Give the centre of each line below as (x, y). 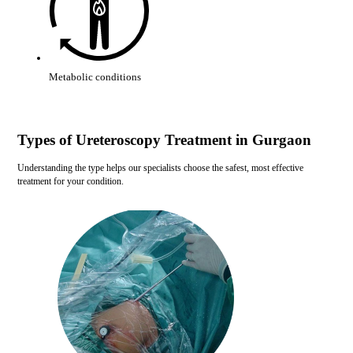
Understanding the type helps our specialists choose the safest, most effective (160, 168)
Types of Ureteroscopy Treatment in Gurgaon (164, 140)
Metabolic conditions (95, 77)
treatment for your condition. (70, 182)
